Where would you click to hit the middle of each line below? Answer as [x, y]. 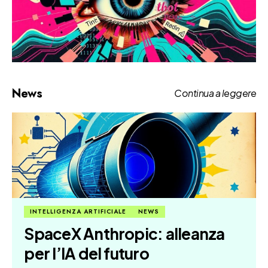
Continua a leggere [215, 93]
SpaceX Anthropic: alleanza [124, 233]
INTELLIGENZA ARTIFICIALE [78, 211]
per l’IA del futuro [86, 253]
